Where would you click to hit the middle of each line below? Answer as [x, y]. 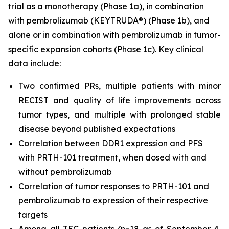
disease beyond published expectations [97, 129]
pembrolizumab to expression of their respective [113, 200]
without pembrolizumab [65, 171]
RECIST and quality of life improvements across [120, 100]
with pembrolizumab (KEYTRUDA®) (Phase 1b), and [109, 20]
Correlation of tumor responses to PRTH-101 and [114, 186]
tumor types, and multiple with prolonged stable [120, 114]
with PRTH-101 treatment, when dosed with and [112, 157]
